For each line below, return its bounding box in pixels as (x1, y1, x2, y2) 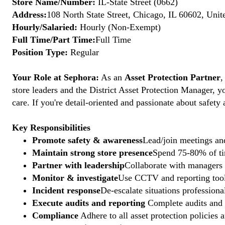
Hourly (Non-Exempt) (77, 22, 161, 32)
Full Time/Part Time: (12, 35, 95, 45)
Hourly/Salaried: (12, 22, 77, 32)
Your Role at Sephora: (12, 72, 99, 82)
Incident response (32, 185, 100, 195)
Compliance (32, 210, 78, 220)
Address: (12, 10, 47, 20)
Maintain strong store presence (32, 148, 153, 158)
